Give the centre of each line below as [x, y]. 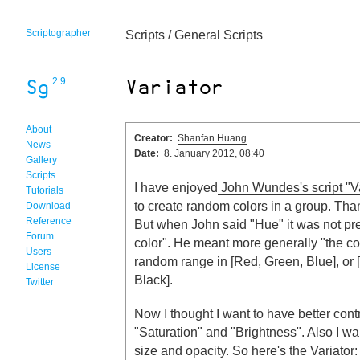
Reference [49, 221]
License [43, 267]
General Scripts [219, 35]
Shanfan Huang [212, 138]
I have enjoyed [176, 187]
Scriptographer [58, 33]
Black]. [153, 280]
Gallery [41, 160]
